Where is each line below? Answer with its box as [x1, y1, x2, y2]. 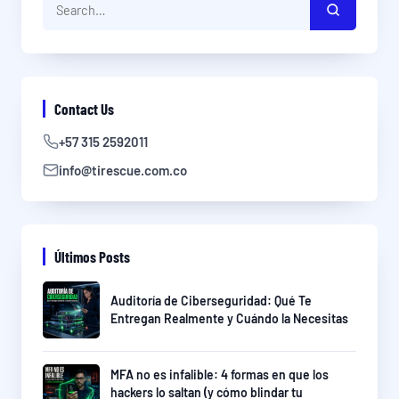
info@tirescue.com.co [59, 162, 187, 179]
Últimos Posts [54, 248, 130, 266]
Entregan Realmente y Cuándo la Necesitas [110, 311, 348, 327]
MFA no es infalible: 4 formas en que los [110, 367, 329, 383]
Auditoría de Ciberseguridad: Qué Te [110, 293, 312, 309]
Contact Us [54, 100, 114, 118]
